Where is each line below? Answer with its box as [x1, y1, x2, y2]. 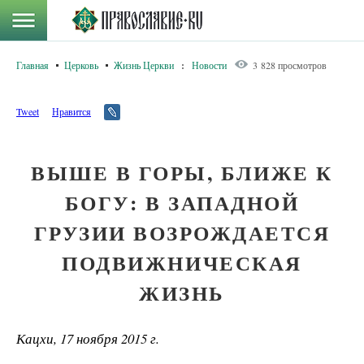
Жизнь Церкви [114, 58, 174, 71]
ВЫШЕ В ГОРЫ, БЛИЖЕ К [31, 158, 333, 188]
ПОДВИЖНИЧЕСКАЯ [62, 248, 302, 278]
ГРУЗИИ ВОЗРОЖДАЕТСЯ [33, 218, 331, 248]
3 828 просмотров [253, 58, 327, 71]
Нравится [52, 105, 91, 118]
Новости [192, 58, 227, 71]
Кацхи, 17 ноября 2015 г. [16, 329, 159, 348]
